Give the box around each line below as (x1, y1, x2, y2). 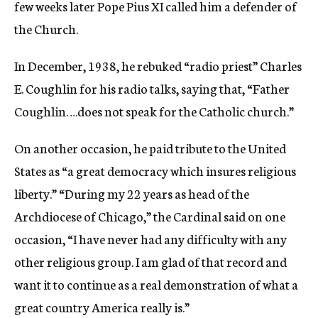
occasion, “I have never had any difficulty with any (14, 229, 287, 248)
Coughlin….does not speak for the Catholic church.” (14, 102, 294, 120)
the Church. (14, 19, 78, 38)
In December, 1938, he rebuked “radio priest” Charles (14, 56, 302, 75)
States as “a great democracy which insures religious (14, 161, 296, 180)
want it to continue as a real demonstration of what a (14, 275, 298, 293)
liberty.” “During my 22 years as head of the (14, 184, 249, 202)
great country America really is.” (14, 297, 190, 316)
